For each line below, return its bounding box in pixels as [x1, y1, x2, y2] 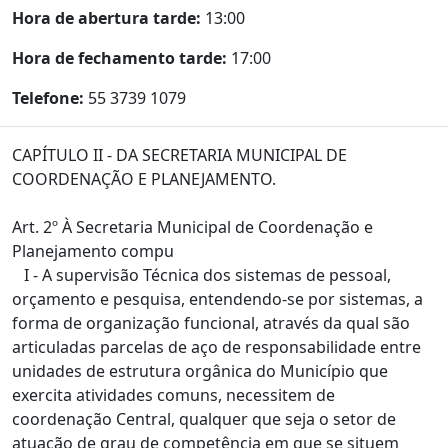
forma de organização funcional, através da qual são [12, 312, 410, 334]
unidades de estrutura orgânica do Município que [12, 360, 388, 382]
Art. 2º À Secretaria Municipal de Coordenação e [12, 216, 373, 238]
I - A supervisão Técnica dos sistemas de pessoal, [12, 264, 391, 286]
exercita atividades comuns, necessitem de [12, 384, 335, 406]
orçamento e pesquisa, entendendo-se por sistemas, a [12, 288, 423, 310]
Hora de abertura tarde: [12, 7, 201, 29]
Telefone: [12, 87, 84, 109]
